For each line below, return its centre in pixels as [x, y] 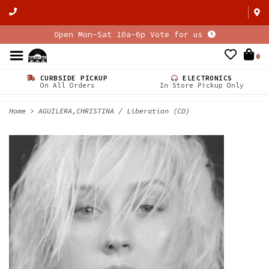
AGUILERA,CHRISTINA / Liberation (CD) [114, 111]
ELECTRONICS [205, 78]
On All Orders [67, 85]
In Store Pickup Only [202, 85]
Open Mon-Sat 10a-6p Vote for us [131, 35]
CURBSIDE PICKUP [72, 78]
